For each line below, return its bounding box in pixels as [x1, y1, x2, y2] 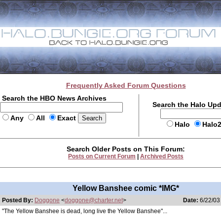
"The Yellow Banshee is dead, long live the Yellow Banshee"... [2, 208, 167, 215]
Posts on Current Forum [68, 153, 136, 160]
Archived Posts [140, 153, 184, 160]
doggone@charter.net [65, 197, 123, 204]
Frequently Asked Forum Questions [66, 81, 186, 89]
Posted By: [2, 197, 35, 204]
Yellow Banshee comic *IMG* [73, 184, 179, 192]
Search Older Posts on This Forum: [67, 145, 185, 153]
